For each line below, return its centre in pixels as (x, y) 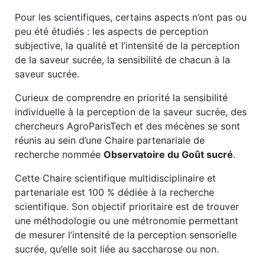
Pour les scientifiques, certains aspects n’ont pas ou (131, 17)
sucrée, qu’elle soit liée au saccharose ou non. (117, 249)
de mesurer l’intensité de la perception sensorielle (126, 235)
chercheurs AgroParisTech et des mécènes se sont (127, 126)
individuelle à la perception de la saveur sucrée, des (131, 112)
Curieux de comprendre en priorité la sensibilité (121, 98)
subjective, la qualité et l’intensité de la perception (127, 46)
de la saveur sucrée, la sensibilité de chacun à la (122, 60)
